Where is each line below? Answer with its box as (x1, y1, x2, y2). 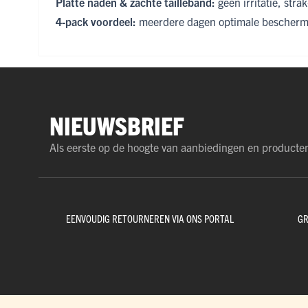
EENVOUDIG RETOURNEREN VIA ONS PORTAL (66, 212, 234, 225)
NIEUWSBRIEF (49, 109, 184, 141)
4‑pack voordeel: (56, 14, 136, 29)
